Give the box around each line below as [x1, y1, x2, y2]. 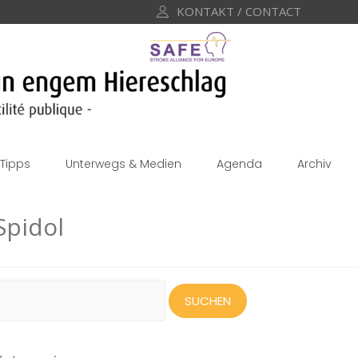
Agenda [217, 156, 262, 172]
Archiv [297, 156, 332, 172]
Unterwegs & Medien [66, 156, 181, 172]
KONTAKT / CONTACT [176, 3, 301, 19]
